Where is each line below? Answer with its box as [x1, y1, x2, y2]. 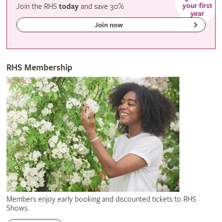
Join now [95, 21, 123, 30]
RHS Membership [6, 62, 72, 73]
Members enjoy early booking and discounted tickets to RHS [6, 194, 196, 204]
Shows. [6, 203, 29, 213]
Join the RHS [16, 2, 59, 12]
